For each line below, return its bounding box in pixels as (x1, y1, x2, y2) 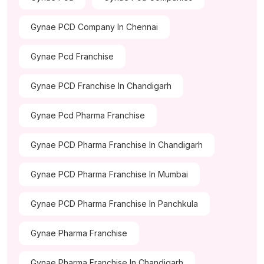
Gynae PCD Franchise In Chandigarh (31, 81, 171, 91)
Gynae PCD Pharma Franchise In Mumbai (31, 169, 188, 180)
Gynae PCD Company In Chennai (31, 22, 158, 32)
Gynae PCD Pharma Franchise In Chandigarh (31, 140, 203, 150)
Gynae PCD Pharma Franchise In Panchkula (31, 199, 198, 209)
